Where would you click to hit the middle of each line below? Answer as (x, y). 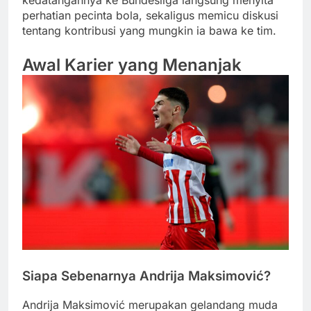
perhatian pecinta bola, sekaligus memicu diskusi (150, 15)
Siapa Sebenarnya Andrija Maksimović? (146, 276)
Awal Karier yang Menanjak (132, 65)
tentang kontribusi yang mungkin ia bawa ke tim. (149, 30)
